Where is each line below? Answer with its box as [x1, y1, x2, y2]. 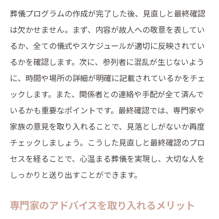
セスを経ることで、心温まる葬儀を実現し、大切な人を [10, 153, 205, 164]
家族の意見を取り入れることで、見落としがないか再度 [10, 120, 205, 132]
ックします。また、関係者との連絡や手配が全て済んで [10, 88, 204, 100]
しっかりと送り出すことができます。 [10, 169, 142, 180]
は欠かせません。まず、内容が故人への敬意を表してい [10, 23, 205, 35]
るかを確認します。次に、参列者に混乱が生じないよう [10, 56, 204, 67]
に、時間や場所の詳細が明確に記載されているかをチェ [10, 72, 205, 84]
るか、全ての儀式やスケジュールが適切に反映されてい [10, 40, 205, 51]
